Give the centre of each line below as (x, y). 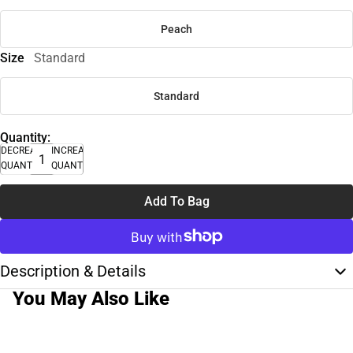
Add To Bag (176, 202)
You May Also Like (91, 299)
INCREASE (73, 151)
